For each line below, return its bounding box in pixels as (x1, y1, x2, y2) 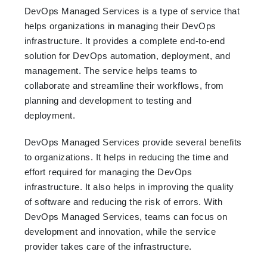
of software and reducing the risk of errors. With (24, 196, 223, 207)
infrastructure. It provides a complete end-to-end (24, 35, 225, 46)
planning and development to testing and (24, 95, 192, 105)
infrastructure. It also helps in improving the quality (24, 181, 234, 192)
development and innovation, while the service (24, 226, 216, 237)
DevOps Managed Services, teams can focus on (24, 211, 228, 222)
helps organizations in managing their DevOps (24, 20, 216, 31)
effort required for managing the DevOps (24, 166, 193, 177)
